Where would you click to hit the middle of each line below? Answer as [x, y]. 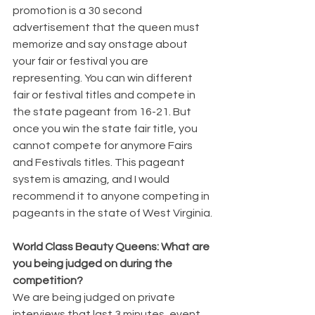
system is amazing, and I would [92, 179]
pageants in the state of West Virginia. [112, 213]
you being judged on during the [94, 263]
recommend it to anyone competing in [112, 196]
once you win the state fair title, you [106, 128]
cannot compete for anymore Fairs [104, 145]
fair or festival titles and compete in [105, 95]
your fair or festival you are [82, 61]
